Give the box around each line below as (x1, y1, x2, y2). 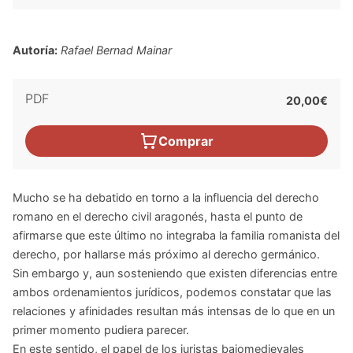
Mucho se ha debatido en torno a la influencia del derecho (13, 191, 319, 205)
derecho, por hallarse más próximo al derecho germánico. (13, 247, 320, 262)
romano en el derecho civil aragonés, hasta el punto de (13, 210, 303, 224)
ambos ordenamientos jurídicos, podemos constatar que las (13, 285, 332, 299)
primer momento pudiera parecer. (13, 323, 189, 337)
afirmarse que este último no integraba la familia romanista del (13, 229, 340, 243)
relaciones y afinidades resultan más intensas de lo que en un (13, 304, 335, 318)
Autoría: (13, 43, 58, 58)
